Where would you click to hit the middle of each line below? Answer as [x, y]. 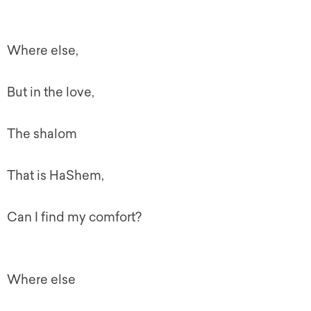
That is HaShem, [56, 176]
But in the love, [51, 92]
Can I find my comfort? [74, 217]
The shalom [42, 134]
